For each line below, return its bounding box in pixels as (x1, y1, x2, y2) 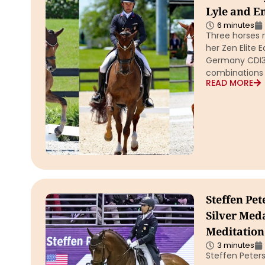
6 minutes (216, 20, 254, 31)
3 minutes (216, 240, 254, 251)
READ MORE (205, 77, 253, 89)
